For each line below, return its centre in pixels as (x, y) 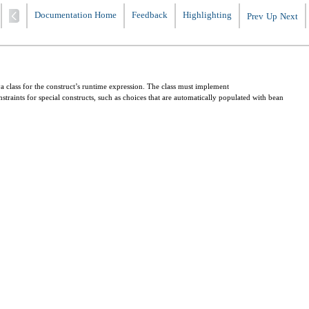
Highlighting (207, 15)
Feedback (150, 15)
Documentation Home (76, 15)
